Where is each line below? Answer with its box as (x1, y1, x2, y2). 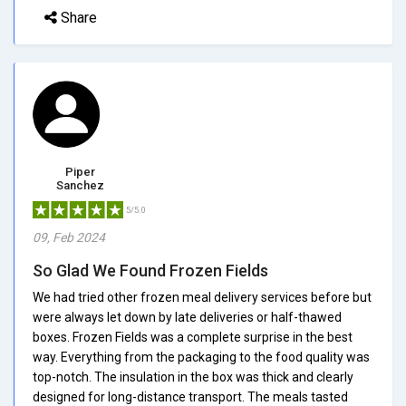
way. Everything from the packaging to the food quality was (33, 349, 370, 364)
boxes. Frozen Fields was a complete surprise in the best (33, 329, 353, 344)
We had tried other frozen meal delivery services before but (33, 289, 372, 304)
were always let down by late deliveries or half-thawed (33, 309, 342, 324)
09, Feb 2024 (33, 229, 105, 245)
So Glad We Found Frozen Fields (33, 260, 268, 280)
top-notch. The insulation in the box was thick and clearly (33, 369, 353, 384)
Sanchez (56, 178, 104, 192)
